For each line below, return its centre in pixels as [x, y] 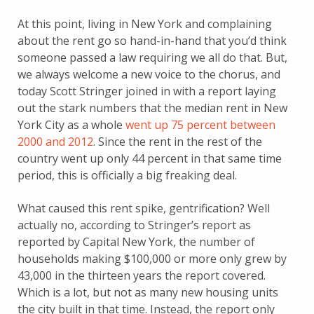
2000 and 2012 [55, 141]
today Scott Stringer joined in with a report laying [147, 91]
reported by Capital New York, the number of [136, 241]
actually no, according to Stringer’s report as [134, 225]
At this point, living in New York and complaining [145, 23]
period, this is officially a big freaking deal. [127, 175]
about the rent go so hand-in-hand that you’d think [152, 40]
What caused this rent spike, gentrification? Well [144, 208]
